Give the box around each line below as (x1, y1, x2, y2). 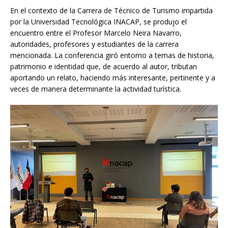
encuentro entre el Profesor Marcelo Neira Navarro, (10, 27, 182, 38)
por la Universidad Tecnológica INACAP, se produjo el (10, 16, 187, 26)
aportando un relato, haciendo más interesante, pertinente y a (10, 72, 215, 82)
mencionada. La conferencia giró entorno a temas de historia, (10, 50, 214, 60)
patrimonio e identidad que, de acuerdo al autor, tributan (10, 61, 197, 71)
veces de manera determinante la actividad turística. (10, 83, 181, 94)
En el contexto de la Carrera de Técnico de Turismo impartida (10, 5, 213, 15)
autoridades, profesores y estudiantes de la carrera (10, 39, 179, 49)
